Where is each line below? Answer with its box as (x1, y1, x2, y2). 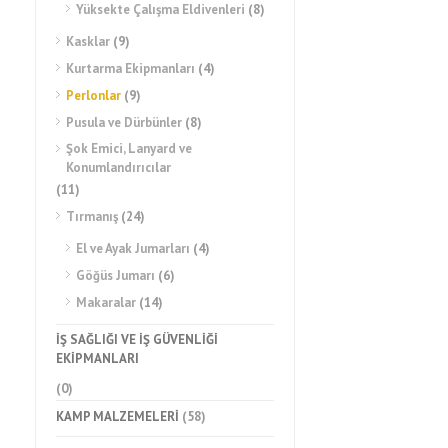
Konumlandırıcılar (66, 159, 171, 176)
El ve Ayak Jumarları (76, 240, 190, 257)
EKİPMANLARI (56, 350, 139, 367)
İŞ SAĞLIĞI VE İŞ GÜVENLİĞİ (56, 331, 218, 348)
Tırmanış (66, 208, 118, 225)
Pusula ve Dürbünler (66, 114, 182, 131)
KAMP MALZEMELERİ (56, 408, 179, 425)
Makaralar (76, 294, 136, 311)
